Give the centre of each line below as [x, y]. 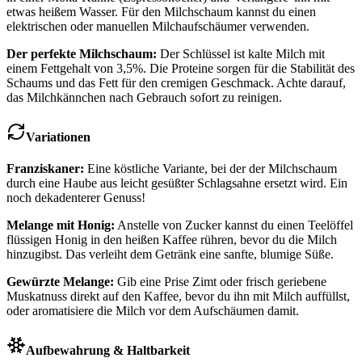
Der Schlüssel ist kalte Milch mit [241, 53]
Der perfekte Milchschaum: [82, 53]
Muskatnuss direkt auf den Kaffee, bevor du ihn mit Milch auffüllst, [178, 297]
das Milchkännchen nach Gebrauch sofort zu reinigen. [144, 97]
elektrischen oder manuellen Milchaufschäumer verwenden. [158, 26]
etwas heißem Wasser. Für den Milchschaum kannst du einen [161, 11]
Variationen [58, 137]
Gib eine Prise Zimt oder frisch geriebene [220, 282]
